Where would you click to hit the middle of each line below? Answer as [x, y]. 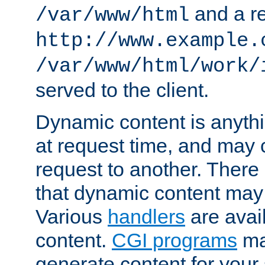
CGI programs [174, 240]
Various [72, 216]
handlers [146, 216]
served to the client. [122, 90]
